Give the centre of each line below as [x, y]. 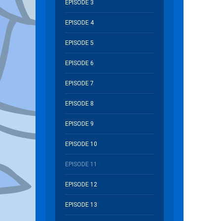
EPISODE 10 [81, 144]
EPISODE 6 [79, 63]
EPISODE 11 [81, 164]
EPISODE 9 [79, 124]
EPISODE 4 [79, 23]
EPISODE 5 [79, 43]
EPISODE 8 [79, 104]
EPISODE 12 [81, 184]
